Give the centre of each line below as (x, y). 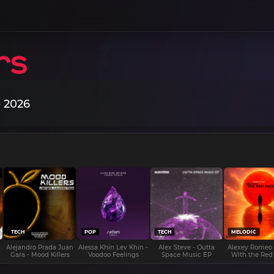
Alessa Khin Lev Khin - (113, 248)
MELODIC (244, 232)
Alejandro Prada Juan (40, 248)
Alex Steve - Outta (187, 248)
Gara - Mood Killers (40, 255)
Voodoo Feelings (113, 255)
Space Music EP (187, 255)
